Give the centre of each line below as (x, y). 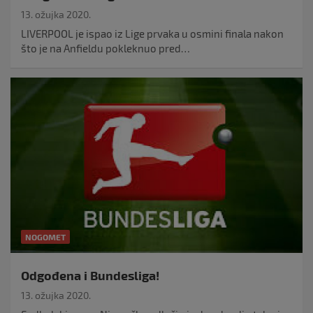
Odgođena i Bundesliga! (90, 275)
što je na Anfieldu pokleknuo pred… (105, 48)
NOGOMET (45, 236)
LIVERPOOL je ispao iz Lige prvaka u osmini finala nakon (152, 33)
